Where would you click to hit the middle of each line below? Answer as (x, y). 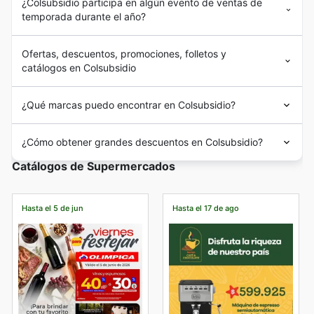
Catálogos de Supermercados (94, 166)
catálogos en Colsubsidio (79, 67)
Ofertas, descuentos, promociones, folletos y (124, 53)
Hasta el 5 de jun (52, 208)
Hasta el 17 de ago (205, 208)
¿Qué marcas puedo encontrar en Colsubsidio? (129, 104)
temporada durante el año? (84, 16)
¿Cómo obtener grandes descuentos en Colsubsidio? (143, 142)
